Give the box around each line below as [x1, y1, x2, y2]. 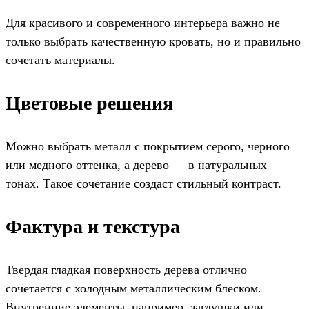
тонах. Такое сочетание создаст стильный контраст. [6, 177, 281, 191]
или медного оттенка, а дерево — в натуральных [6, 158, 267, 172]
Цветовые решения [6, 92, 173, 114]
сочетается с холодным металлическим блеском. [6, 281, 261, 296]
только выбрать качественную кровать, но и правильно [6, 34, 301, 49]
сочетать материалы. [6, 53, 115, 68]
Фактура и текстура [6, 216, 180, 238]
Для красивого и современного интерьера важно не [6, 16, 280, 30]
